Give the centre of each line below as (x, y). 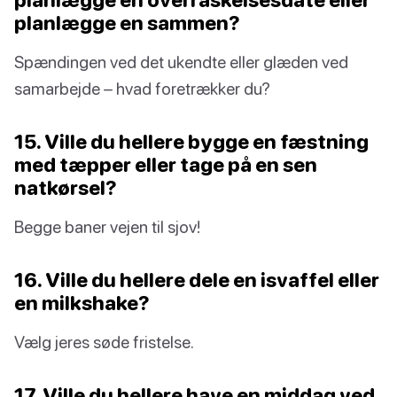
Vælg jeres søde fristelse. (104, 341)
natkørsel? (66, 187)
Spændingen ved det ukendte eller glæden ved (181, 61)
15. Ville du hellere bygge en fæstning (191, 141)
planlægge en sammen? (127, 22)
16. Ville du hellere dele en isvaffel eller (197, 279)
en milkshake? (82, 302)
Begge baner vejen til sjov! (107, 226)
